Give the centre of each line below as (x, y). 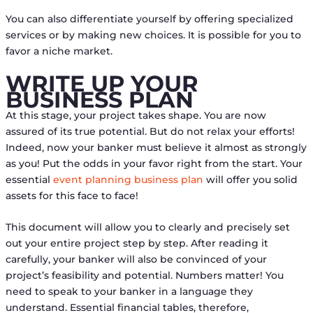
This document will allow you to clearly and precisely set (147, 227)
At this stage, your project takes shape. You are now (136, 115)
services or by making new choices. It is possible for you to (153, 35)
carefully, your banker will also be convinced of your (136, 260)
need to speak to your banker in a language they (129, 292)
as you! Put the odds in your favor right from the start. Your (154, 163)
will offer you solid (250, 179)
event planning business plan (128, 179)
